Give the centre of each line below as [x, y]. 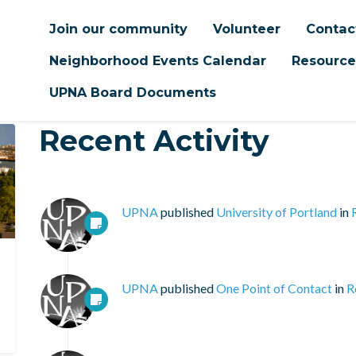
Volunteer [246, 29]
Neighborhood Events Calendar [157, 60]
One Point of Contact [274, 288]
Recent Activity [154, 141]
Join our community [118, 29]
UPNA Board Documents [132, 92]
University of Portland [276, 212]
